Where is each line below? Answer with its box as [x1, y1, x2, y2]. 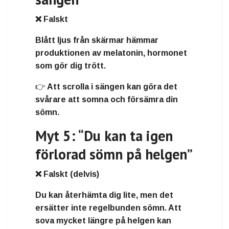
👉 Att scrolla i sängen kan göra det [35, 82, 177, 91]
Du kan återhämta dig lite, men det [35, 190, 173, 199]
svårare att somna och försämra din [35, 95, 178, 104]
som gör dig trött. [35, 61, 106, 70]
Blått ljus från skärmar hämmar [35, 35, 158, 44]
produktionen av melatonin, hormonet [35, 48, 187, 57]
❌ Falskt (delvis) [35, 169, 99, 178]
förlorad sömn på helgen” [35, 144, 193, 164]
